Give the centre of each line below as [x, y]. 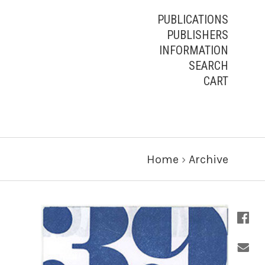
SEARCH [209, 66]
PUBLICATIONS [193, 20]
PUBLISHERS [198, 35]
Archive [209, 159]
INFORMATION [194, 50]
